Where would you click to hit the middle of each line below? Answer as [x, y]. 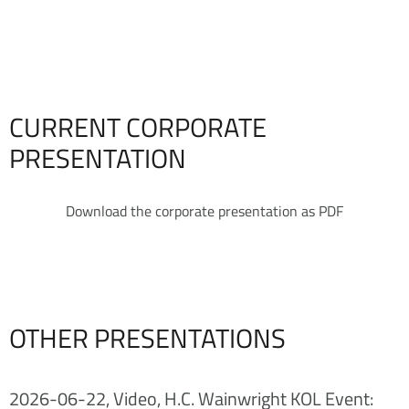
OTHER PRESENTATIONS [147, 337]
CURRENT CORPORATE [138, 126]
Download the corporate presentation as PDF [204, 210]
